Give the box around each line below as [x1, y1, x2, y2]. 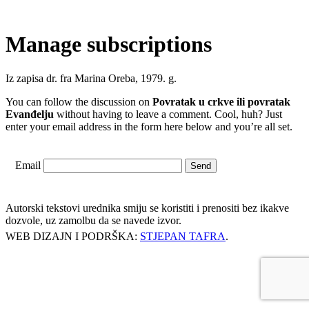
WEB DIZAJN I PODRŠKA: [6, 230, 140, 243]
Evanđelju [6, 108, 54, 120]
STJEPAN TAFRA [140, 230, 226, 243]
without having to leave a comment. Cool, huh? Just [54, 108, 282, 120]
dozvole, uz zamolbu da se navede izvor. [6, 215, 181, 227]
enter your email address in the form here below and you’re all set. [6, 120, 292, 132]
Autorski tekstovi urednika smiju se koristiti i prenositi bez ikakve [6, 202, 289, 215]
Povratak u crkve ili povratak [152, 95, 290, 108]
